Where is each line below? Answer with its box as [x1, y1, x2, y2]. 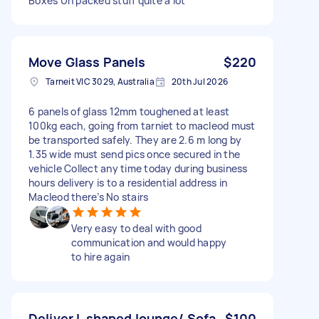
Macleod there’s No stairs [28, 189, 149, 204]
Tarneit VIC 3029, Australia [46, 75, 155, 88]
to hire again [71, 249, 130, 263]
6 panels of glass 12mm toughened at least [28, 104, 230, 118]
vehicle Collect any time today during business [28, 161, 248, 175]
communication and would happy [71, 235, 227, 249]
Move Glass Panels [28, 53, 146, 70]
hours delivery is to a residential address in [28, 175, 228, 189]
